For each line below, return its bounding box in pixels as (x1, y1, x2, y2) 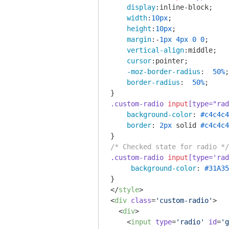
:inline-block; (155, 3, 213, 11)
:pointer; (151, 57, 188, 65)
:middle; (184, 46, 217, 54)
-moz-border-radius (127, 67, 200, 76)
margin (127, 35, 151, 43)
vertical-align (127, 46, 184, 54)
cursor (127, 57, 151, 65)
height (127, 25, 151, 33)
